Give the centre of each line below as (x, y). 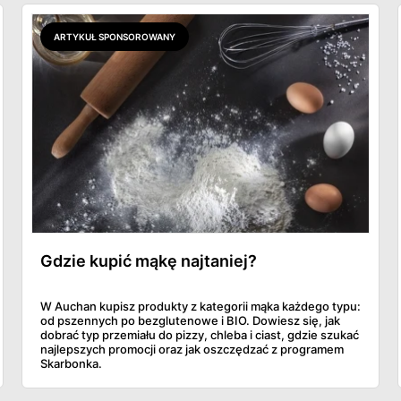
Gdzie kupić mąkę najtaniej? (149, 261)
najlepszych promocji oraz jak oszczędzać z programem (192, 350)
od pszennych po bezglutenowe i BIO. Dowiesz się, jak (190, 321)
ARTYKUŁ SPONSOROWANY (115, 37)
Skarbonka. (71, 364)
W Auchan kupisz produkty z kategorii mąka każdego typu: (200, 307)
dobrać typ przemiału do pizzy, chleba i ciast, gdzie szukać (200, 335)
